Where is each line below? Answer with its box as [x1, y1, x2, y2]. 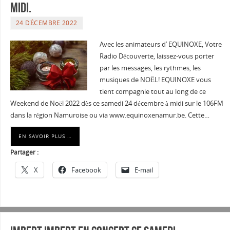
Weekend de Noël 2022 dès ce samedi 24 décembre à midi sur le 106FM [10, 99, 223, 108]
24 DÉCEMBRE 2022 [15, 18, 78, 28]
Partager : [10, 148, 39, 157]
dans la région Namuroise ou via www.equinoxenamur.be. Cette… [10, 111, 209, 120]
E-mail [134, 165, 153, 175]
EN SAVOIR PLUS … [18, 132, 72, 140]
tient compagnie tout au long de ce [99, 87, 206, 97]
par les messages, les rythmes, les [99, 64, 201, 73]
